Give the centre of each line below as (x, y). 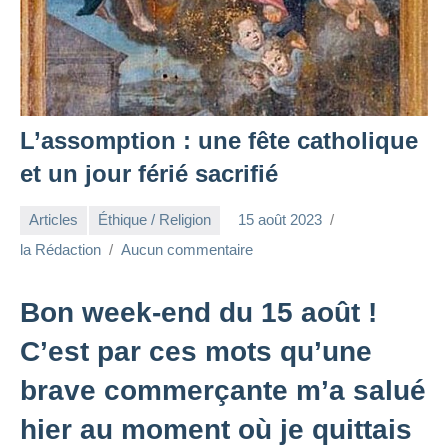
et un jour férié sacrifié (149, 173)
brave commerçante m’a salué (223, 390)
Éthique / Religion (154, 220)
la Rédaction (60, 249)
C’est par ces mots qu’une (196, 351)
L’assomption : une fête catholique (219, 140)
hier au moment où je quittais (216, 429)
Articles (53, 220)
